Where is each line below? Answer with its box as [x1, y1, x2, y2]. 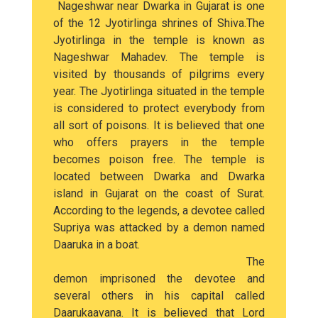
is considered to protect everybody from [53, 102, 265, 115]
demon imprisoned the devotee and [53, 272, 265, 285]
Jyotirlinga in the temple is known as [53, 33, 265, 47]
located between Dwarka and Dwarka [53, 170, 265, 183]
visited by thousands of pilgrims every [53, 67, 265, 81]
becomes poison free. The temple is [53, 153, 265, 166]
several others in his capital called [53, 289, 265, 302]
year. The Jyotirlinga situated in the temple [53, 84, 265, 98]
